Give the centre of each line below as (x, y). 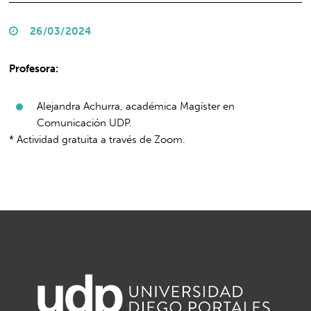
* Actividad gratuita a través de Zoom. (98, 139)
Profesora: (34, 68)
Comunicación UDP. (85, 123)
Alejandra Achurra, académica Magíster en (136, 106)
